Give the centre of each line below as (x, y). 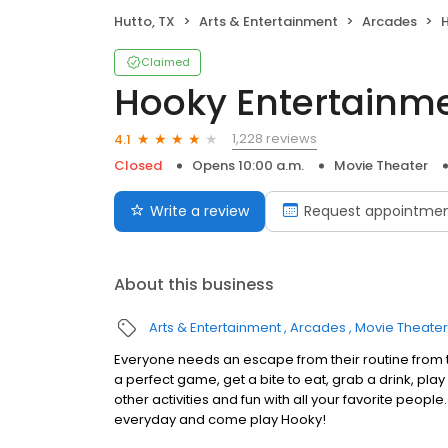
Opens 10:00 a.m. (248, 166)
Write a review (199, 211)
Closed (138, 166)
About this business (194, 285)
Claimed (165, 62)
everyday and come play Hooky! (220, 420)
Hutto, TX (144, 22)
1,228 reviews (274, 139)
